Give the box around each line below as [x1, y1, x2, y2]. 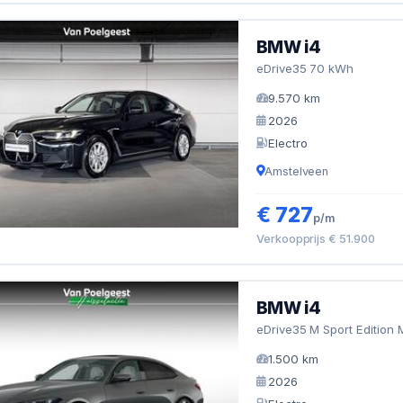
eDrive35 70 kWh [255, 60, 354, 76]
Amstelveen [264, 164, 329, 178]
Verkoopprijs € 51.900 [255, 231, 376, 246]
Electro [267, 135, 308, 150]
